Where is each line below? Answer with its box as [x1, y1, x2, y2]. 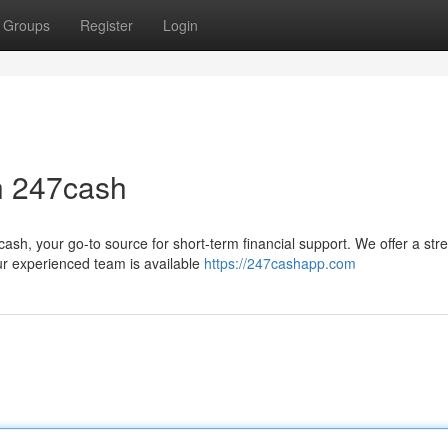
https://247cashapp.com [204, 253, 356, 273]
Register [80, 15, 133, 35]
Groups [3, 15, 50, 35]
